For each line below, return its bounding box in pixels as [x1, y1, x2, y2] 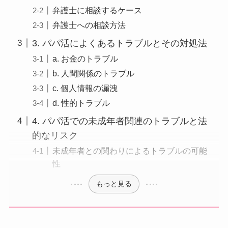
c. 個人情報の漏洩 [52, 83, 118, 93]
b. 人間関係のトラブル [52, 68, 134, 78]
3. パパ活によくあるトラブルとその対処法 [32, 38, 207, 48]
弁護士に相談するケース [52, 5, 142, 15]
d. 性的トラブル [52, 98, 110, 107]
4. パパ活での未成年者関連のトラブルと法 [32, 116, 207, 126]
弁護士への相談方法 [52, 20, 126, 30]
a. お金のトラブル [52, 53, 118, 63]
